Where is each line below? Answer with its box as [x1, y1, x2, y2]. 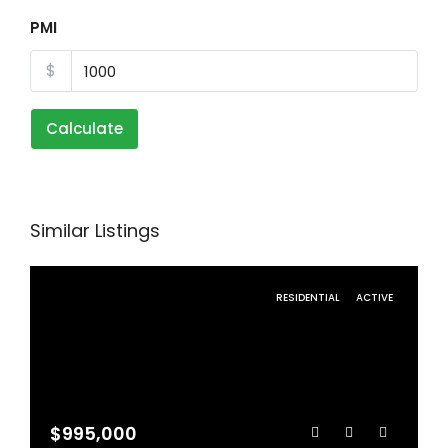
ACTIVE [356, 290, 393, 305]
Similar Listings [30, 218, 160, 243]
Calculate [46, 118, 123, 139]
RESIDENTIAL [276, 290, 343, 305]
